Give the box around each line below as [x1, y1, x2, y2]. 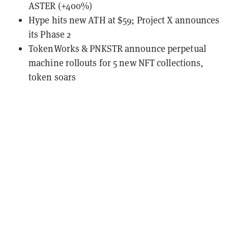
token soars [28, 71, 76, 83]
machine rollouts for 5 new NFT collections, [28, 56, 204, 69]
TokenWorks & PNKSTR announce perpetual [28, 42, 206, 54]
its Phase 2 [28, 28, 71, 40]
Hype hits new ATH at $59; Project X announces [28, 14, 220, 26]
